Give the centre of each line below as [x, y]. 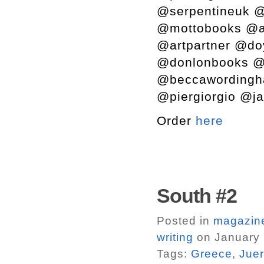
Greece [212, 254]
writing [175, 237]
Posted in [185, 221]
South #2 [197, 196]
